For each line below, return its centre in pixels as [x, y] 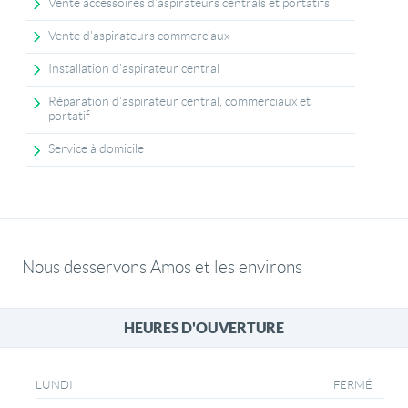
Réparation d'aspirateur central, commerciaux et [180, 102]
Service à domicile [97, 149]
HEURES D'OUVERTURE [204, 328]
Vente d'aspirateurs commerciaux [139, 36]
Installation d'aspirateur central [134, 69]
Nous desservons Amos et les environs [162, 267]
